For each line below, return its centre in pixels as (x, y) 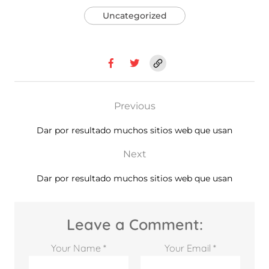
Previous (134, 106)
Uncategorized (134, 16)
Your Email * (190, 248)
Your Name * (79, 248)
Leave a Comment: (134, 225)
